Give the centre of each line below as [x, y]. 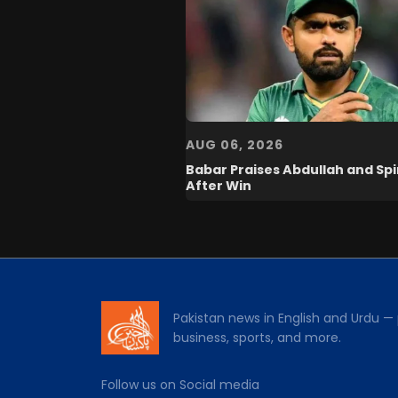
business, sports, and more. [258, 337]
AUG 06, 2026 [235, 144]
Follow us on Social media [180, 384]
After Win [219, 185]
